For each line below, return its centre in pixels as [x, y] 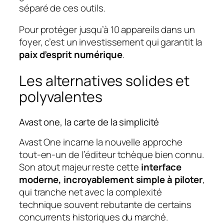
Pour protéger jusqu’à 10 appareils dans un [107, 30]
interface [161, 167]
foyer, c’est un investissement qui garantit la [111, 42]
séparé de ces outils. [62, 8]
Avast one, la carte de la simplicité [89, 122]
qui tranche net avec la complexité [90, 192]
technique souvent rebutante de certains [105, 205]
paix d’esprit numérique [71, 55]
